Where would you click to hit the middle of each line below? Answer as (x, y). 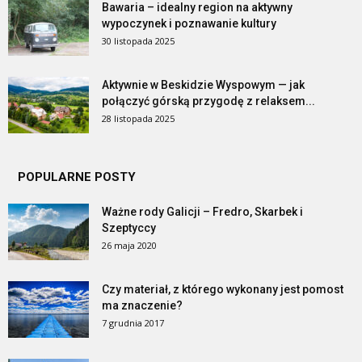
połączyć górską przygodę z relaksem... (208, 101)
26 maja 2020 (129, 246)
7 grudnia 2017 (133, 323)
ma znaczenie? (142, 306)
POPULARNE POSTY (77, 177)
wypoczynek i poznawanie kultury (189, 24)
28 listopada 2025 (138, 119)
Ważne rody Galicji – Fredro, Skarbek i (202, 212)
